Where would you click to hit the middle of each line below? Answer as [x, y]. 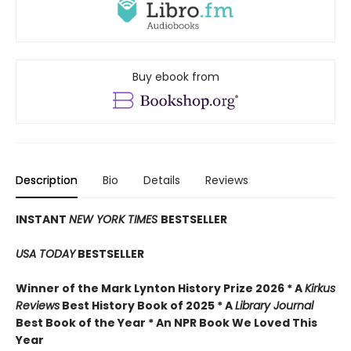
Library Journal [274, 306]
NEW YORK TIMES [115, 220]
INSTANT [42, 220]
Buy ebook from [175, 77]
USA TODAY [45, 254]
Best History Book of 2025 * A [147, 306]
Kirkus [320, 289]
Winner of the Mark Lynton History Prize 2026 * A [160, 289]
